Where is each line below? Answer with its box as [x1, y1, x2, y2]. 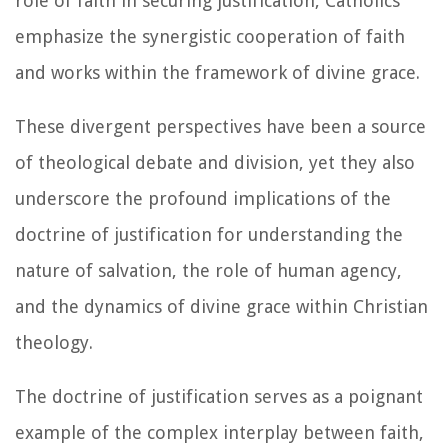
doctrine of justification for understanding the [15, 223, 403, 245]
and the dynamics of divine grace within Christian [15, 295, 428, 317]
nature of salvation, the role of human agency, [15, 259, 402, 281]
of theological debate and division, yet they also [15, 151, 415, 173]
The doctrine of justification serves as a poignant [15, 385, 423, 407]
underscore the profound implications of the [15, 187, 391, 209]
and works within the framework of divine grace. [15, 61, 420, 83]
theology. [15, 331, 93, 353]
